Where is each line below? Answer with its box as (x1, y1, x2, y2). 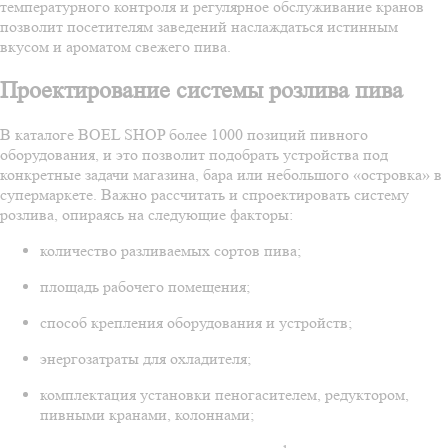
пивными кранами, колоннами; (40, 404, 254, 424)
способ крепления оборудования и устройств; (40, 312, 352, 332)
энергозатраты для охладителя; (40, 348, 251, 368)
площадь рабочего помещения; (40, 276, 250, 296)
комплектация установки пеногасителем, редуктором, (40, 384, 409, 404)
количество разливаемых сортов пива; (40, 240, 301, 260)
